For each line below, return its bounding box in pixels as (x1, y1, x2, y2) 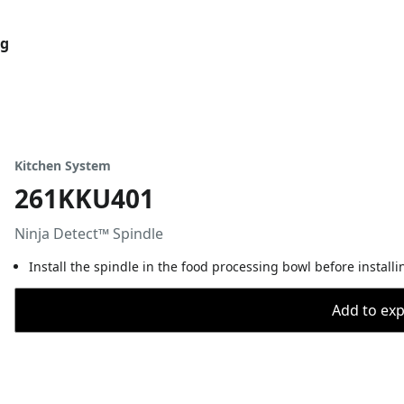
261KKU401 (14, 181, 154, 216)
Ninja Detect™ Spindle (14, 224, 163, 243)
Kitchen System (14, 157, 111, 174)
